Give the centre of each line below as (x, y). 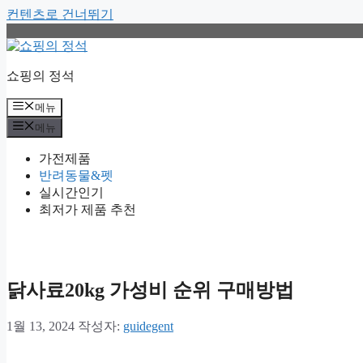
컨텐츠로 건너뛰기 (60, 14)
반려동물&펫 (76, 175)
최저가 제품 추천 (88, 209)
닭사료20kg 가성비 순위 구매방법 (150, 290)
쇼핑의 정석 (41, 76)
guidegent (148, 327)
